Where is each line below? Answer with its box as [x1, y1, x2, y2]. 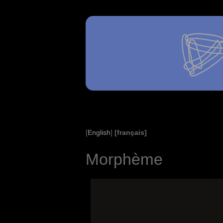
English [88, 128, 111, 136]
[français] [114, 128, 147, 136]
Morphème [86, 150, 163, 168]
